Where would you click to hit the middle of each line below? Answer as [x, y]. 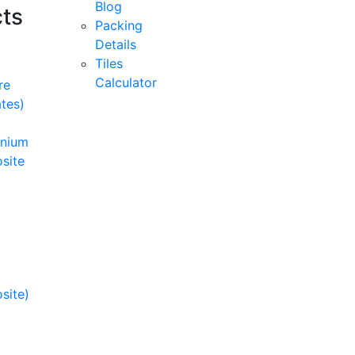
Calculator [126, 82]
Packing [119, 25]
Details [116, 44]
